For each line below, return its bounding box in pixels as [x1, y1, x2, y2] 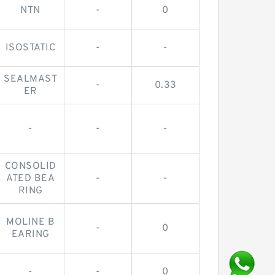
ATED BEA [6, 172, 55, 185]
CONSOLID [4, 160, 56, 172]
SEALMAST [4, 72, 57, 85]
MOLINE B [6, 215, 55, 228]
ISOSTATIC [5, 41, 56, 54]
